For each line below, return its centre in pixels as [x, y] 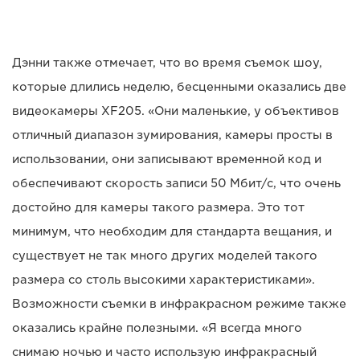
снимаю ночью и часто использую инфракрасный [164, 352]
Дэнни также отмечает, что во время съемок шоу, [167, 62]
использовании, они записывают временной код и [167, 159]
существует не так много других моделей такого [165, 255]
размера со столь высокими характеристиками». [164, 279]
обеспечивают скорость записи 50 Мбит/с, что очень [176, 183]
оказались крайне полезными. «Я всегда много [157, 327]
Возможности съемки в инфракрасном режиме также [179, 303]
